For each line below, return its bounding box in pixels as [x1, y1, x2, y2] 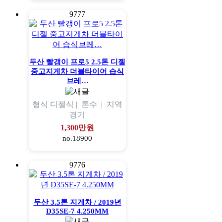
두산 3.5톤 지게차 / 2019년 [33, 198, 121, 207]
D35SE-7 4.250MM [46, 207, 109, 216]
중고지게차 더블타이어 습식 [31, 67, 124, 76]
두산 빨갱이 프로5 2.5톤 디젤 [29, 58, 125, 66]
